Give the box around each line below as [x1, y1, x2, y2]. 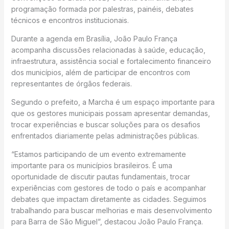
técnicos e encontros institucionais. [11, 15, 129, 25]
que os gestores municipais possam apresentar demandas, [11, 108, 210, 118]
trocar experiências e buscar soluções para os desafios [11, 120, 200, 129]
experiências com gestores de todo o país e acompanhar [11, 183, 206, 192]
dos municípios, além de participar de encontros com [11, 67, 190, 77]
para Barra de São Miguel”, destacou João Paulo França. [11, 217, 203, 226]
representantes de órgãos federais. [11, 79, 132, 88]
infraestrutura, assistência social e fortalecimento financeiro [11, 56, 211, 65]
